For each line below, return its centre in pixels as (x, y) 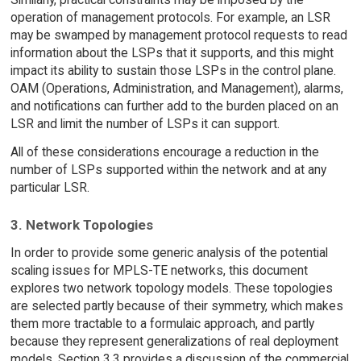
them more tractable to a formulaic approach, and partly (162, 324)
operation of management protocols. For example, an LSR (170, 17)
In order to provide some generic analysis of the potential (169, 253)
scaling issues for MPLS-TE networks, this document (159, 271)
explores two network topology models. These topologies (171, 288)
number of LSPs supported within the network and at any (168, 169)
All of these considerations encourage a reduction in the (164, 151)
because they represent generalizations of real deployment (174, 342)
